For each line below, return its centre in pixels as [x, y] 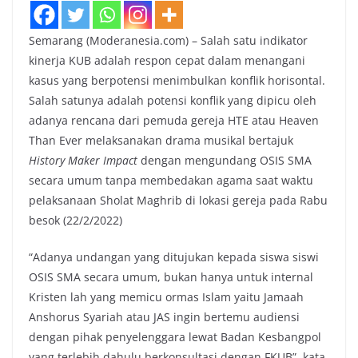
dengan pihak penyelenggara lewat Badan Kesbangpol [175, 337]
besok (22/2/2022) [76, 221]
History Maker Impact [83, 161]
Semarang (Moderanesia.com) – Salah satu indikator [168, 41]
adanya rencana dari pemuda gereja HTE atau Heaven [174, 121]
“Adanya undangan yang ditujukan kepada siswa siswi [174, 257]
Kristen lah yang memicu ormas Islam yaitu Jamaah [166, 297]
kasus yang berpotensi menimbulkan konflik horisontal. [177, 81]
